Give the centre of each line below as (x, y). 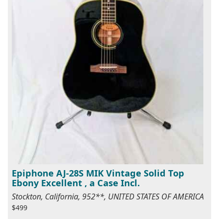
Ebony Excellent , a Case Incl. (76, 183)
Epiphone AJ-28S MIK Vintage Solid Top (98, 173)
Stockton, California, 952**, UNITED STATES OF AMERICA (108, 197)
